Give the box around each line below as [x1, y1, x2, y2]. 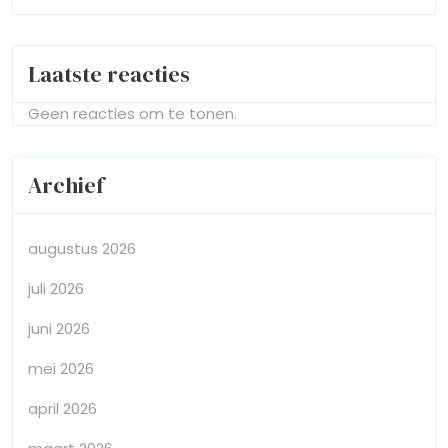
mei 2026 [28, 357, 94, 379]
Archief [28, 169, 104, 200]
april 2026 [28, 397, 97, 419]
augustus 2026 [28, 237, 136, 259]
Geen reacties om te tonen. [28, 102, 237, 124]
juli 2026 [28, 277, 84, 299]
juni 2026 [28, 317, 90, 339]
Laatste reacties [28, 58, 190, 89]
